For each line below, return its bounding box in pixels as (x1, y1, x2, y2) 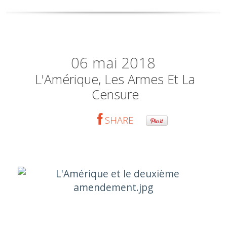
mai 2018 (92, 53, 156, 73)
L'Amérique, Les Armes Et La (35, 70, 196, 88)
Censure (91, 86, 139, 103)
